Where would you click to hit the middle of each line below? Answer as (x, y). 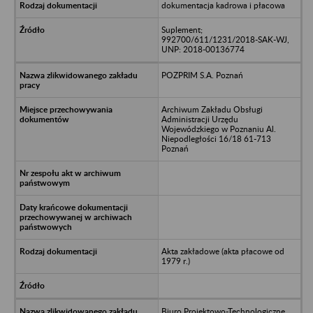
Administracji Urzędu (199, 119)
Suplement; (182, 29)
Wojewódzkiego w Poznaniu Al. (218, 129)
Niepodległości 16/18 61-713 (216, 138)
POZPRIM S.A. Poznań (202, 75)
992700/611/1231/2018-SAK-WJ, (225, 39)
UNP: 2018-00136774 (203, 49)
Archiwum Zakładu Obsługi (212, 109)
